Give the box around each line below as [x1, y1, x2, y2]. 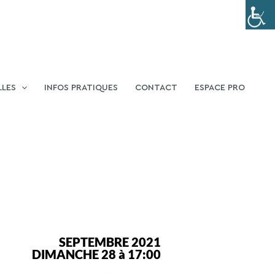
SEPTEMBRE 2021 [59, 234, 161, 250]
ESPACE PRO [195, 83, 245, 93]
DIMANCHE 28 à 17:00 [32, 247, 161, 262]
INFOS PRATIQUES [44, 83, 118, 93]
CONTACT [135, 83, 177, 93]
